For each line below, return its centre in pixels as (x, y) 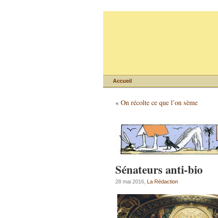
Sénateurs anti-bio (159, 169)
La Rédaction (163, 182)
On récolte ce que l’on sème (159, 102)
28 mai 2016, (131, 182)
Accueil (122, 81)
